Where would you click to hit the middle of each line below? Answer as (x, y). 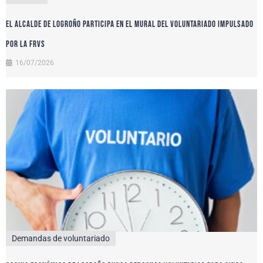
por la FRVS (26, 45)
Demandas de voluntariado (61, 238)
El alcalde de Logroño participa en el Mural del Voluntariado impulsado (130, 25)
